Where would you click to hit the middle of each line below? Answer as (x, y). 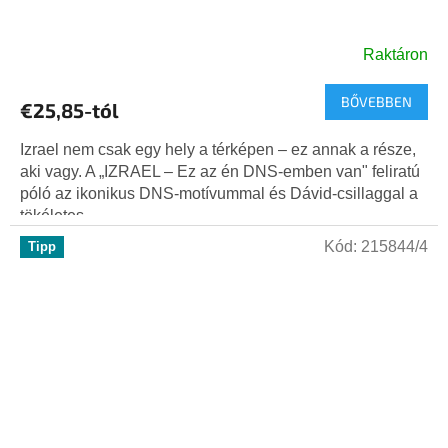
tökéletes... (58, 216)
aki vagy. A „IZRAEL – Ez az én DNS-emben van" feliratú (220, 172)
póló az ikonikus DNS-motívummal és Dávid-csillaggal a (219, 194)
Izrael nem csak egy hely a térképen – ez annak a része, (218, 150)
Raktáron (395, 55)
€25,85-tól (69, 110)
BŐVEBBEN (376, 102)
